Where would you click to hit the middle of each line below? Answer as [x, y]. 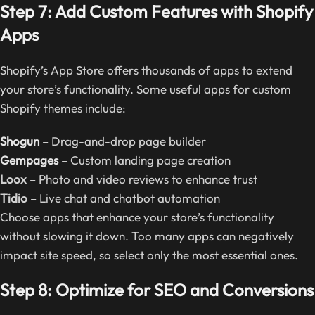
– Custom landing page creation [144, 160]
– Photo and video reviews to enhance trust [142, 179]
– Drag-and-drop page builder [123, 141]
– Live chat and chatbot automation [124, 198]
